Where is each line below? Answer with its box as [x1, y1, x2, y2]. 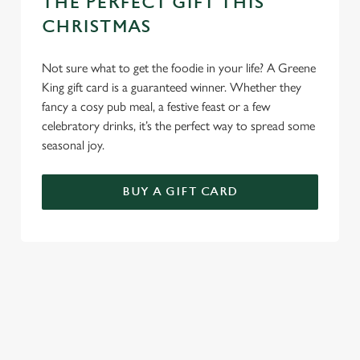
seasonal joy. [42, 137, 104, 153]
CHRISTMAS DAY [47, 292, 148, 305]
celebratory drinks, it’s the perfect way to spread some [42, 118, 315, 133]
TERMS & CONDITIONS [21, 243, 233, 264]
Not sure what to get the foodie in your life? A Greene [42, 60, 316, 76]
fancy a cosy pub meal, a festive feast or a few [42, 99, 270, 114]
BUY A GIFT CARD [122, 185, 238, 198]
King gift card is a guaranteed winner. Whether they [42, 80, 301, 95]
